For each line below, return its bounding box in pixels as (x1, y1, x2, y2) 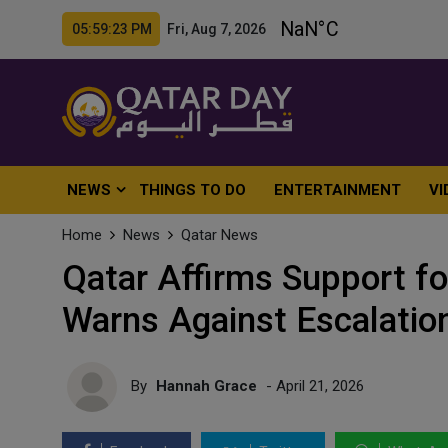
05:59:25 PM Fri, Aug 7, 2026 (72, 21, 266, 37)
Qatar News (181, 226, 258, 244)
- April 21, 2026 (266, 376, 364, 395)
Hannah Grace (156, 376, 261, 395)
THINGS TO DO (139, 181, 247, 199)
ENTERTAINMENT (274, 181, 402, 199)
